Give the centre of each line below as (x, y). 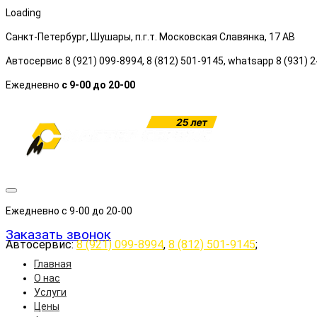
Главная (53, 264)
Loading (23, 13)
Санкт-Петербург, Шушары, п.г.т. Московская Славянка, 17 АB (150, 37)
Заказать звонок (58, 235)
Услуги (50, 292)
